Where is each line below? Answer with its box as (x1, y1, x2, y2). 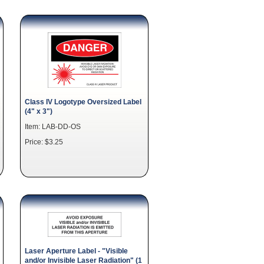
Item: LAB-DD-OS (25, 123, 81, 130)
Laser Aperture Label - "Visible (25, 247, 128, 255)
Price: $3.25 (25, 138, 63, 146)
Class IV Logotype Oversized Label (25, 98, 141, 105)
